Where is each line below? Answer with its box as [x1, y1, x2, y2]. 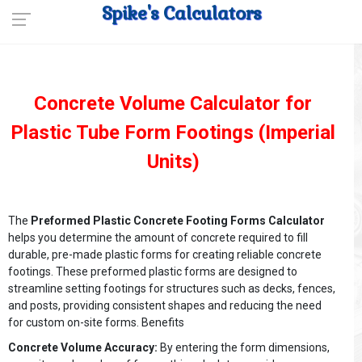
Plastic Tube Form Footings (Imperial [11, 121, 335, 144]
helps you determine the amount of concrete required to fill [8, 231, 308, 244]
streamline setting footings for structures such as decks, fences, [8, 282, 335, 295]
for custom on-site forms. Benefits [8, 316, 184, 329]
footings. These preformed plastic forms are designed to [8, 265, 297, 278]
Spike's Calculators [101, 2, 261, 24]
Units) [146, 150, 200, 173]
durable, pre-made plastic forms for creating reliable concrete [8, 248, 322, 261]
